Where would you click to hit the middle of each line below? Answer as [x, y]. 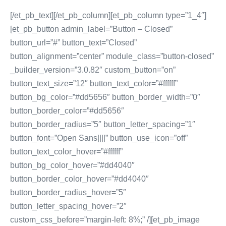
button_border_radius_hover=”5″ [68, 192]
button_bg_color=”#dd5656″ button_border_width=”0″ [105, 97]
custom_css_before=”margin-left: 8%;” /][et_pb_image [105, 220]
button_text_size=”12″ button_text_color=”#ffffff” [94, 83]
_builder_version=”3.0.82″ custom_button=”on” [93, 70]
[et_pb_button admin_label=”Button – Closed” [91, 29]
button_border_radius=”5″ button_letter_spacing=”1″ [103, 124]
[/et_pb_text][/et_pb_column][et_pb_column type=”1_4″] [108, 15]
